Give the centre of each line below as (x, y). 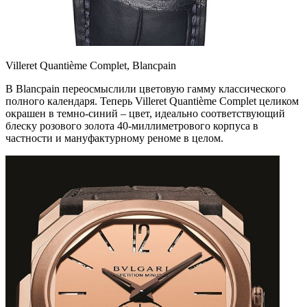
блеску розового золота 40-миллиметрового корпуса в (132, 125)
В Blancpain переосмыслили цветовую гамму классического (146, 88)
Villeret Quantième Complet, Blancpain (91, 65)
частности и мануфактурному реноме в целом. (114, 138)
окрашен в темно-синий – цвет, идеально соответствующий (145, 113)
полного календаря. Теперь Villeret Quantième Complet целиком (152, 101)
